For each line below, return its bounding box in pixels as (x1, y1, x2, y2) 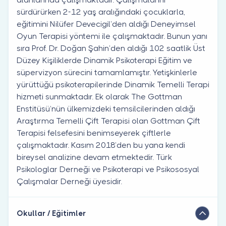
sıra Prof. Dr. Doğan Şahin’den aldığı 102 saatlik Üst (17, 43, 205, 53)
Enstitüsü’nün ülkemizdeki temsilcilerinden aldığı (17, 103, 195, 114)
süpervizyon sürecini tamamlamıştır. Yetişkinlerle (17, 67, 197, 77)
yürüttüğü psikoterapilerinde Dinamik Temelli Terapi (17, 79, 209, 89)
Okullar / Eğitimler (17, 208, 86, 218)
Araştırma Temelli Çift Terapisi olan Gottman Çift (17, 116, 200, 126)
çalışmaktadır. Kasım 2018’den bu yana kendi (17, 140, 185, 150)
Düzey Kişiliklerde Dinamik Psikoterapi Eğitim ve (17, 55, 192, 65)
